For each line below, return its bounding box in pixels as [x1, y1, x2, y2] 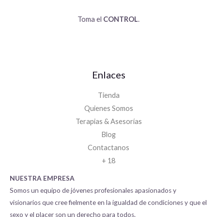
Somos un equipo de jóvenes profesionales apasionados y [10, 186, 176, 195]
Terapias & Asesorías [75, 117, 142, 126]
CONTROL [103, 15, 138, 23]
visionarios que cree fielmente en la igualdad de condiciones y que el [10, 199, 207, 207]
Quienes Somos [84, 104, 133, 113]
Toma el [77, 15, 103, 23]
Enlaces [92, 69, 125, 81]
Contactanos [88, 143, 129, 152]
